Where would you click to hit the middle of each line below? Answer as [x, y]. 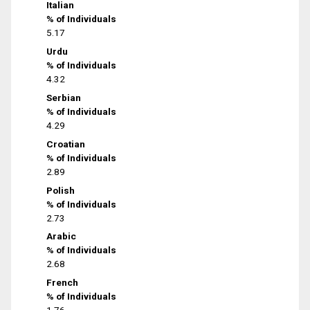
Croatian [66, 144]
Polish [61, 190]
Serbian [64, 97]
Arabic [62, 236]
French [63, 283]
